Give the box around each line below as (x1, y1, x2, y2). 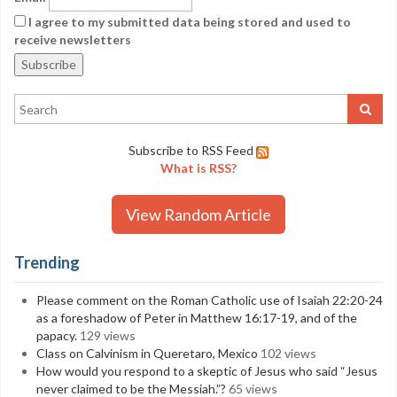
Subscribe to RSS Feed (128, 143, 253, 158)
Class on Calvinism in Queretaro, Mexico (36, 346, 258, 361)
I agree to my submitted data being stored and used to (26, 14, 351, 29)
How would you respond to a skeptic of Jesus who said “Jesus (36, 363, 378, 378)
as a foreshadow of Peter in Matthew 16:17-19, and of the (36, 310, 357, 325)
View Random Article (126, 205, 271, 224)
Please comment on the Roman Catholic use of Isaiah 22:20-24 (36, 292, 383, 307)
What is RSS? (160, 160, 237, 175)
